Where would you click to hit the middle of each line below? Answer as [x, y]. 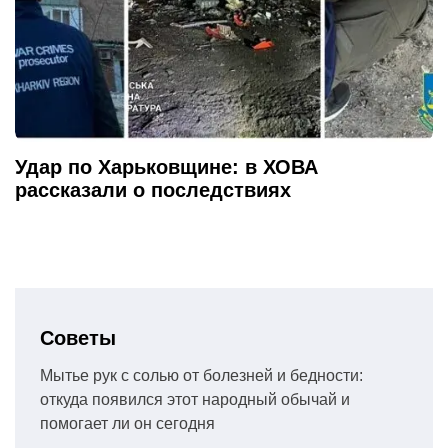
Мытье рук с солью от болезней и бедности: [201, 375]
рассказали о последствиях [153, 189]
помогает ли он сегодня [127, 423]
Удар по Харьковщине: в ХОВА [166, 166]
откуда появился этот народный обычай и [195, 399]
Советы [78, 337]
